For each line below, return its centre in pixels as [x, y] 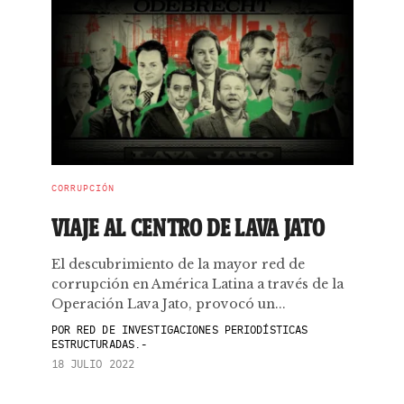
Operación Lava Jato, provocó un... [168, 304]
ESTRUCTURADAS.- [99, 344]
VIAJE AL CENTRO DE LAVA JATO [188, 227]
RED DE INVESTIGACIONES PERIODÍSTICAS [189, 330]
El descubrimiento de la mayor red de [178, 264]
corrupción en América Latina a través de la [197, 284]
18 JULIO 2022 [93, 364]
